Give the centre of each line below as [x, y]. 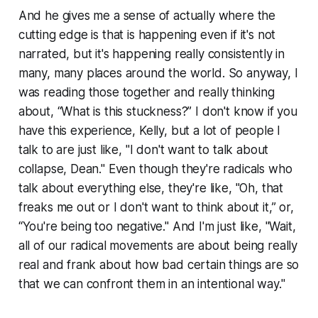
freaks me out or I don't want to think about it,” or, [156, 207]
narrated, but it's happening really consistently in [152, 54]
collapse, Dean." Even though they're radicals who [155, 169]
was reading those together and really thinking [146, 92]
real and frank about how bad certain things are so [159, 264]
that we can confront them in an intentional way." [152, 284]
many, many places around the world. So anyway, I [158, 73]
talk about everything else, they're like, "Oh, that [151, 188]
